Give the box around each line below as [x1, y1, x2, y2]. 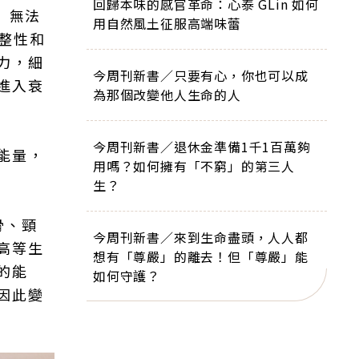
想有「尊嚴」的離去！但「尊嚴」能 [93, 247, 309, 266]
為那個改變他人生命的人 [93, 85, 241, 104]
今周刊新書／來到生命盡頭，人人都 [93, 228, 309, 247]
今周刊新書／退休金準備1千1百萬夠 [93, 137, 311, 156]
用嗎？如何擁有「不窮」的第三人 [93, 156, 295, 175]
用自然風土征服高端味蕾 [93, 14, 241, 33]
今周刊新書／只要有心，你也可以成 [93, 66, 309, 85]
